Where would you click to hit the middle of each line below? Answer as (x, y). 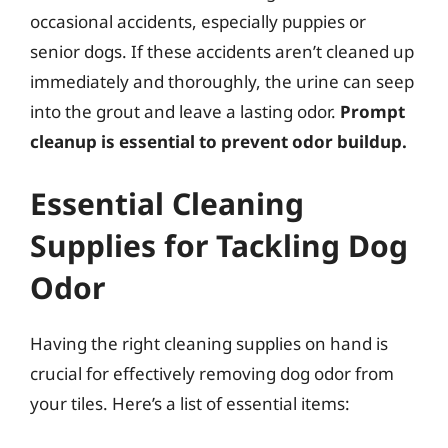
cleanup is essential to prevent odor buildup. (218, 141)
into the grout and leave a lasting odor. (185, 111)
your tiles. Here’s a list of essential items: (190, 403)
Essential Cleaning (167, 203)
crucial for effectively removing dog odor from (212, 373)
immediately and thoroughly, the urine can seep (222, 81)
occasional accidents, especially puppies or (198, 21)
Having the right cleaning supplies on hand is (209, 343)
